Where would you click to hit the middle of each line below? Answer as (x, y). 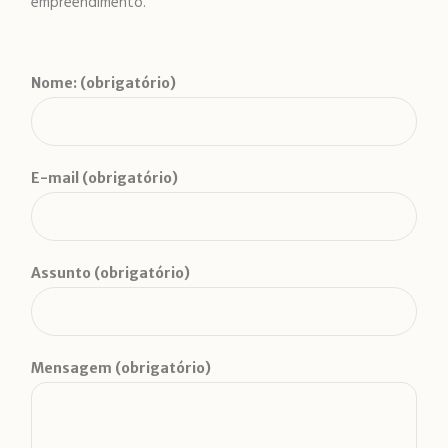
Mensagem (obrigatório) (121, 368)
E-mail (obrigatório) (105, 178)
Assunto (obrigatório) (111, 273)
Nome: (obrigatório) (104, 83)
